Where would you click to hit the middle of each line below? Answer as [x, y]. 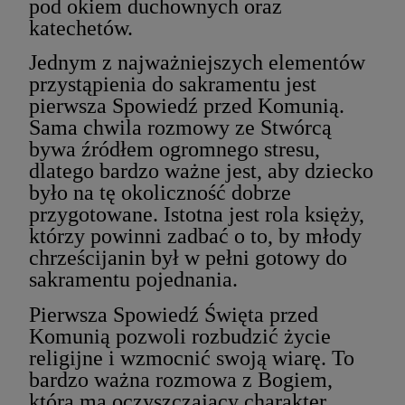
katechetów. [81, 28]
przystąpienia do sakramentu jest [173, 85]
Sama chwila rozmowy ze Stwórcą [180, 128]
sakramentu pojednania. [133, 280]
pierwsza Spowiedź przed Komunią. [187, 106]
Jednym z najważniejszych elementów [197, 63]
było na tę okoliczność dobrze [160, 193]
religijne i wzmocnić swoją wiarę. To [192, 358]
